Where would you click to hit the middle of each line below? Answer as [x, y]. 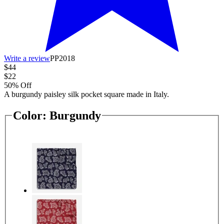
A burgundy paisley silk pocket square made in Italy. [86, 94]
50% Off [18, 85]
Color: [30, 115]
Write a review [27, 58]
